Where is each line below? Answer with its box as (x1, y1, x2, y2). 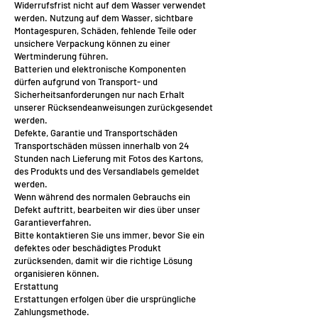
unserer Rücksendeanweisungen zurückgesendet (14, 102, 213, 113)
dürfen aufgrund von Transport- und (14, 76, 158, 87)
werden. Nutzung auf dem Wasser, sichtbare (14, 12, 193, 23)
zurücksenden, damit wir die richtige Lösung (14, 255, 192, 266)
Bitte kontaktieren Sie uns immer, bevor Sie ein (14, 229, 204, 241)
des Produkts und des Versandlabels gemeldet (14, 165, 199, 177)
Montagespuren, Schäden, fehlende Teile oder (14, 25, 197, 36)
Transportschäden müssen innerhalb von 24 (14, 140, 189, 151)
